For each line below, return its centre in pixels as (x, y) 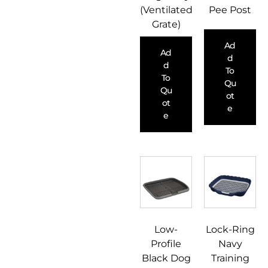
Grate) (166, 25)
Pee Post (230, 10)
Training (230, 258)
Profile (166, 244)
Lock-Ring (230, 230)
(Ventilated (166, 10)
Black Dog (166, 258)
